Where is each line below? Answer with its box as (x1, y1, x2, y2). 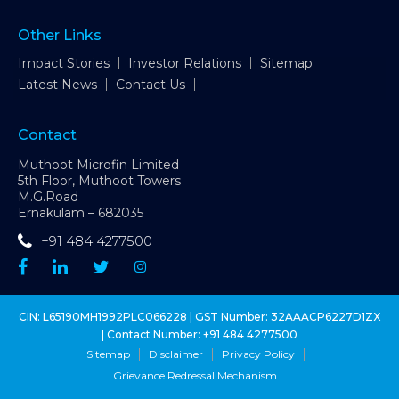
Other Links (18, 27, 102, 44)
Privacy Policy (221, 347, 295, 361)
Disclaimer (148, 347, 203, 361)
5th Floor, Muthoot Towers (18, 173, 181, 189)
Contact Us (116, 77, 185, 93)
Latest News (18, 77, 97, 93)
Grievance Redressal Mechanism (113, 369, 277, 382)
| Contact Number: (102, 328, 203, 341)
